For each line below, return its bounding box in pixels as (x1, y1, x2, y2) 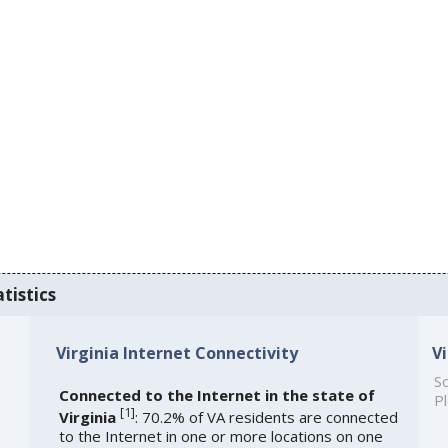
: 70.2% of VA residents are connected (134, 406, 398, 427)
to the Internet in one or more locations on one (58, 425, 383, 446)
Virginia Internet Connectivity (55, 341, 298, 364)
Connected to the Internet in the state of (58, 384, 375, 405)
